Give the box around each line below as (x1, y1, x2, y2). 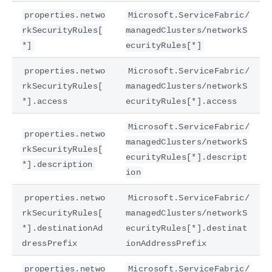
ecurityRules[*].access (126, 96, 237, 106)
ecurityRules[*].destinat (126, 223, 247, 233)
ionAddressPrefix (126, 238, 207, 248)
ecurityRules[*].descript (126, 152, 247, 162)
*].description (22, 159, 93, 169)
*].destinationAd (22, 223, 103, 233)
